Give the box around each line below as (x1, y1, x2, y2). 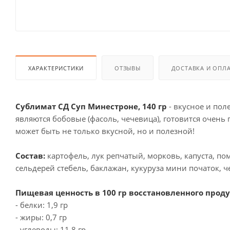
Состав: (15, 150, 47, 161)
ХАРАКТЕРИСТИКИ (28, 64, 84, 72)
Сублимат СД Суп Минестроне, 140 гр (15, 101, 169, 111)
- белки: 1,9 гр (15, 199, 68, 210)
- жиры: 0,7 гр (15, 212, 67, 222)
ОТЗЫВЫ (114, 64, 141, 72)
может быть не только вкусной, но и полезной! (15, 125, 195, 136)
